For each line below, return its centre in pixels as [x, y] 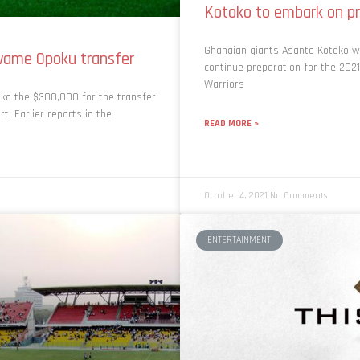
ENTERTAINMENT [239, 240]
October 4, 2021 [237, 195]
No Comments [299, 195]
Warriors [224, 84]
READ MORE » [231, 123]
